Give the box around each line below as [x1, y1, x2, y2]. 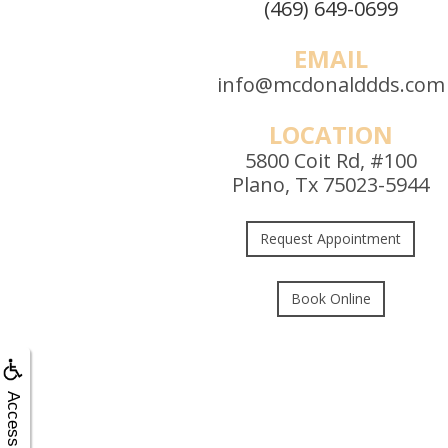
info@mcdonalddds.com [216, 70, 445, 98]
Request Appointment [260, 228, 402, 248]
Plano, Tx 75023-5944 [232, 170, 430, 198]
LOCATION [268, 117, 393, 151]
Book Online [290, 288, 371, 308]
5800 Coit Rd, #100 [244, 146, 417, 174]
